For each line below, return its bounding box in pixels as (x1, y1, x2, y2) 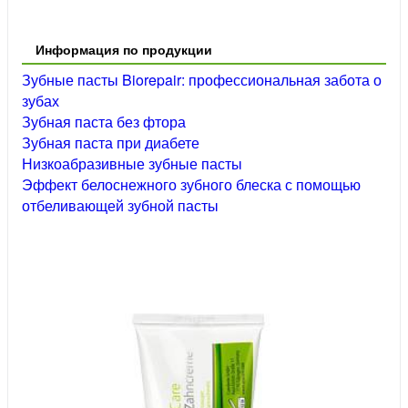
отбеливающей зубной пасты (22, 195, 219, 217)
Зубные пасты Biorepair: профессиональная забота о (22, 69, 382, 91)
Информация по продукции (36, 40, 212, 59)
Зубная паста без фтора (22, 111, 186, 133)
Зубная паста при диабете (22, 132, 199, 154)
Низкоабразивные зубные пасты (22, 153, 242, 175)
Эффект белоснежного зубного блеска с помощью (22, 174, 361, 196)
